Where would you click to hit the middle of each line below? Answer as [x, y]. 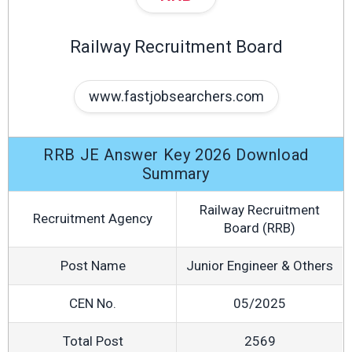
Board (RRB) [260, 228]
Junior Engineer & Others [260, 266]
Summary [176, 174]
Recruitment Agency [93, 218]
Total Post [93, 341]
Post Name [93, 266]
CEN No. [93, 303]
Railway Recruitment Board [176, 47]
